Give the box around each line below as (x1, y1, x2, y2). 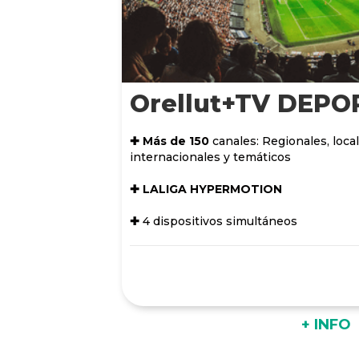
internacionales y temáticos (130, 149, 291, 164)
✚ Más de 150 (130, 133, 209, 148)
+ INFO (301, 315, 351, 333)
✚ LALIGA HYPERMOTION (130, 181, 282, 196)
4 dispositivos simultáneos (139, 213, 297, 228)
